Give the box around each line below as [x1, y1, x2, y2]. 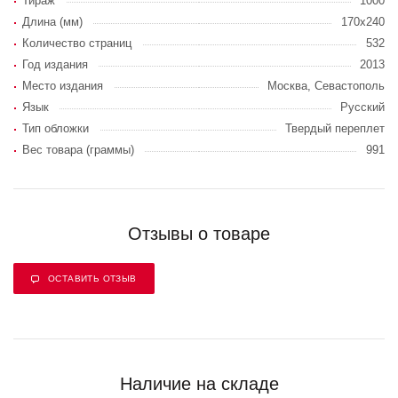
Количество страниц [22, 36, 131, 50]
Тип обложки [22, 122, 89, 135]
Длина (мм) [22, 15, 83, 28]
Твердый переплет [285, 122, 385, 135]
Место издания [22, 79, 103, 92]
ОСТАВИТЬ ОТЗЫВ [48, 274, 137, 283]
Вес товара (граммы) [22, 143, 134, 156]
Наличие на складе [119, 374, 279, 394]
